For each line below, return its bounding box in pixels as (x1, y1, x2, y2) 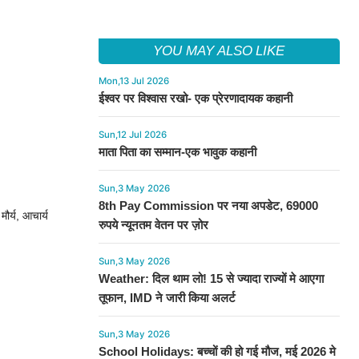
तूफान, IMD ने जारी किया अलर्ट (98, 291, 236, 305)
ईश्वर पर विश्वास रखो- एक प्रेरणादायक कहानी (98, 91, 292, 105)
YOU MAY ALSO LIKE (153, 43, 285, 58)
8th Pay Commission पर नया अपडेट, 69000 (98, 199, 318, 212)
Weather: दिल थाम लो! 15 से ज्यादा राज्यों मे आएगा (98, 272, 324, 285)
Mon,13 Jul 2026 (98, 75, 169, 87)
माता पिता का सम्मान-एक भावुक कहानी (98, 145, 256, 159)
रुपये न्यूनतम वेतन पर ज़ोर (98, 218, 208, 232)
